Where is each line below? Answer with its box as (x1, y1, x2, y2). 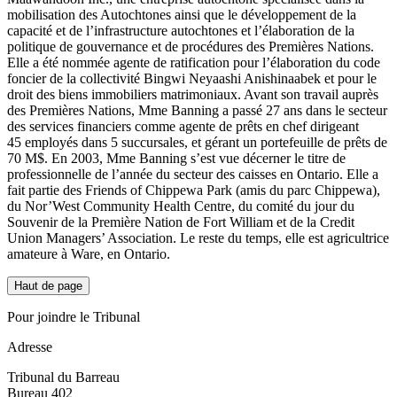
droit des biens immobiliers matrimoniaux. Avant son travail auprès (7, 87, 378, 103)
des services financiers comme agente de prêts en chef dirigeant (7, 119, 359, 135)
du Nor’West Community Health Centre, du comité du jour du (7, 198, 354, 214)
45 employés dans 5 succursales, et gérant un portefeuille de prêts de (7, 135, 387, 151)
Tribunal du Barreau (7, 370, 120, 385)
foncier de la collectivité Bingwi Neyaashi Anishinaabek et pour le (7, 71, 377, 87)
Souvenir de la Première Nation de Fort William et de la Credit (7, 214, 354, 230)
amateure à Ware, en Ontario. (7, 246, 170, 262)
